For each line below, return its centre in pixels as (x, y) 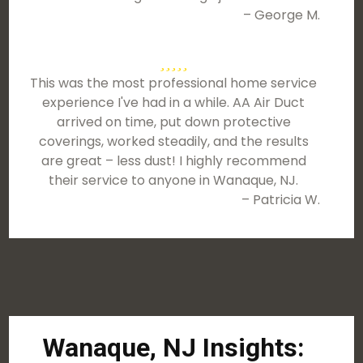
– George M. (281, 15)
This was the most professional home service (174, 83)
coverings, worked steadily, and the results (173, 141)
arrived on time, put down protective (173, 122)
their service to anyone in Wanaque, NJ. (174, 180)
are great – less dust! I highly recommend (173, 161)
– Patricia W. (280, 200)
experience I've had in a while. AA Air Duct (174, 102)
